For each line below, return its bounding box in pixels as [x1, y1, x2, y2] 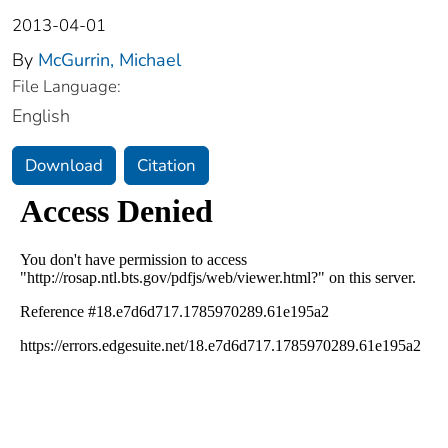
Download [25, 154, 103, 178]
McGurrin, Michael [38, 48, 181, 73]
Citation [137, 154, 196, 178]
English [12, 104, 70, 129]
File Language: [12, 75, 121, 99]
